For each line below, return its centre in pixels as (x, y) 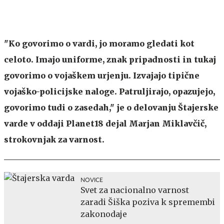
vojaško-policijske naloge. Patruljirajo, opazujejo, (109, 91)
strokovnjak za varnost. (54, 139)
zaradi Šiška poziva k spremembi (148, 202)
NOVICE (92, 180)
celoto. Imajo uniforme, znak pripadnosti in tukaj (110, 59)
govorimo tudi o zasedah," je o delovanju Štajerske (111, 107)
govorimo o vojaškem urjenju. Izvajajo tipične (102, 75)
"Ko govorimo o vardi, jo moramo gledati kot (99, 43)
